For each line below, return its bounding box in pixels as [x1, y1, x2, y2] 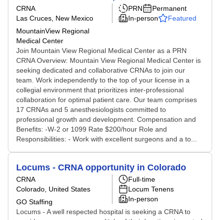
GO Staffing [16, 198, 53, 206]
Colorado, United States [16, 185, 90, 193]
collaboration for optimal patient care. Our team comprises [16, 96, 197, 104]
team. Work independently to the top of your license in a [16, 76, 190, 84]
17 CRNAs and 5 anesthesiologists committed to [16, 106, 166, 113]
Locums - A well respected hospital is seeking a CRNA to [16, 208, 191, 216]
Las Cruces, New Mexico [16, 14, 93, 22]
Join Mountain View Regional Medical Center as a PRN [16, 47, 187, 55]
